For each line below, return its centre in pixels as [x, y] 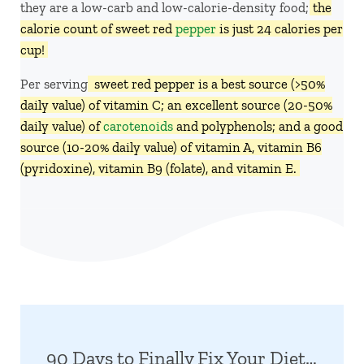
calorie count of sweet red [98, 28]
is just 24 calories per [279, 28]
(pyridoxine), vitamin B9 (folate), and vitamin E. [158, 168]
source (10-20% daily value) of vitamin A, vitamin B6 [171, 147]
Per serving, [55, 83]
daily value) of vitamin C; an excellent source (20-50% [176, 104]
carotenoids [138, 126]
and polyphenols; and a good [258, 126]
